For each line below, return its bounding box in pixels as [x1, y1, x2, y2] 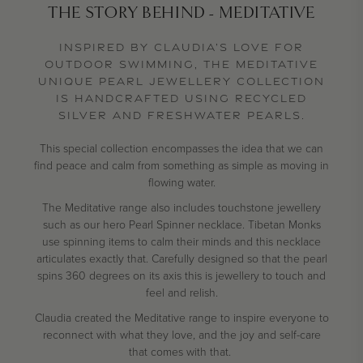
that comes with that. [129, 344, 234, 361]
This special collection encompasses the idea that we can [40, 140, 323, 158]
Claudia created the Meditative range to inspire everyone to [34, 310, 329, 327]
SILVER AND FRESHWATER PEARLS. [58, 109, 305, 122]
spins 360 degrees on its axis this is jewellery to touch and [37, 267, 326, 285]
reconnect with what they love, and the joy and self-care [42, 327, 321, 344]
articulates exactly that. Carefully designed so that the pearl [36, 250, 327, 268]
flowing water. [147, 174, 216, 192]
